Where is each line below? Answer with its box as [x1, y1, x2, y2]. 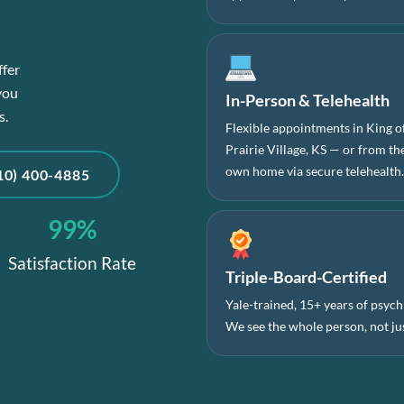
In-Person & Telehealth [225, 89, 390, 110]
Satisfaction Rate [7, 252, 136, 274]
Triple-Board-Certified [225, 266, 388, 287]
